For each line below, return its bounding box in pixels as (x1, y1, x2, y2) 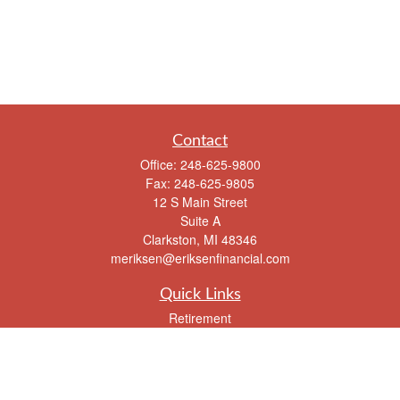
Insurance (171, 375, 229, 394)
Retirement (169, 308, 231, 327)
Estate (182, 353, 218, 371)
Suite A (179, 211, 221, 229)
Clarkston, (143, 229, 200, 248)
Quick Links (159, 286, 241, 303)
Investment (169, 330, 231, 349)
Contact (172, 132, 228, 149)
